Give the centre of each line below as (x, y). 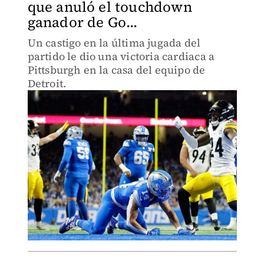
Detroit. (47, 83)
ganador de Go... (82, 22)
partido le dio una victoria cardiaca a (121, 56)
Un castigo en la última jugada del (114, 43)
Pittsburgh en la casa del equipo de (116, 70)
